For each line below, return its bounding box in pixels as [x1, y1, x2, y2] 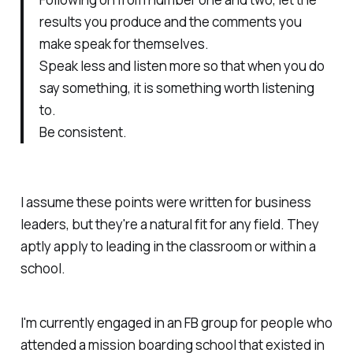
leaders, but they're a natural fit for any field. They [20, 215, 319, 234]
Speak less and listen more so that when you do [39, 57, 325, 76]
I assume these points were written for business [20, 193, 311, 212]
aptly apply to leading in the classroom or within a [20, 237, 316, 256]
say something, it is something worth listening [39, 79, 314, 98]
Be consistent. [39, 123, 127, 142]
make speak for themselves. [39, 35, 209, 54]
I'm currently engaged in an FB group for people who [20, 314, 333, 333]
